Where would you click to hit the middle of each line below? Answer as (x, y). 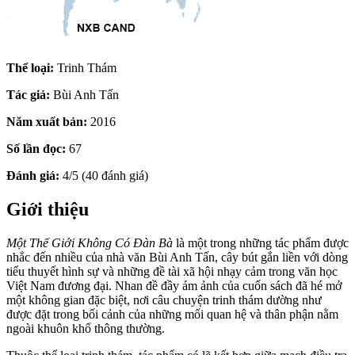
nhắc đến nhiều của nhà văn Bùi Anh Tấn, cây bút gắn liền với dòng (177, 257)
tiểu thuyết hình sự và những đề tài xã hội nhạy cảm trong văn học (172, 271)
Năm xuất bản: (47, 121)
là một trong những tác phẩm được (261, 242)
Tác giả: (28, 94)
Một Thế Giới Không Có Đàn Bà (90, 242)
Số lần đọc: (36, 148)
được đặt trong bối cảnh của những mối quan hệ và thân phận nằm (172, 314)
